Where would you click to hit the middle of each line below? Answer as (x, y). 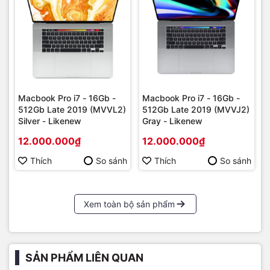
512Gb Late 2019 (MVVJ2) (196, 110)
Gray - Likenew (172, 121)
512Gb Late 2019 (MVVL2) (72, 110)
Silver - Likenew (50, 121)
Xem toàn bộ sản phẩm (129, 204)
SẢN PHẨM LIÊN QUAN (84, 258)
